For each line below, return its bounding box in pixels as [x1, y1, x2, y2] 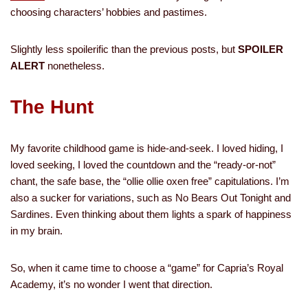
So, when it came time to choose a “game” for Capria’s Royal [10, 262, 283, 274]
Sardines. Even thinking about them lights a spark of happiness [10, 208, 291, 220]
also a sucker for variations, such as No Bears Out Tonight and [10, 192, 291, 203]
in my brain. [10, 225, 63, 236]
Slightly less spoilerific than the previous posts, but [10, 43, 238, 55]
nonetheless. [45, 60, 104, 71]
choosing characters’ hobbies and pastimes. [10, 6, 207, 18]
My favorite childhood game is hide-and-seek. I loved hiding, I [10, 142, 283, 154]
